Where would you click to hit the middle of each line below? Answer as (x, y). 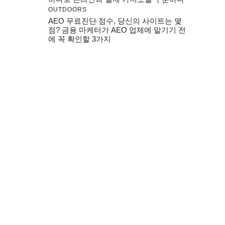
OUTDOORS (68, 10)
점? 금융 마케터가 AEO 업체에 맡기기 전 (117, 30)
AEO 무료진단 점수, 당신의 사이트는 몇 (115, 21)
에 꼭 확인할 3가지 (80, 39)
